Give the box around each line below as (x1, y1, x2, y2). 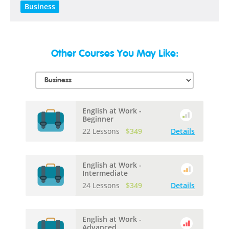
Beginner (82, 113, 113, 124)
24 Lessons (82, 180, 122, 190)
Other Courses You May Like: (51, 49, 178, 59)
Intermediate (82, 168, 128, 178)
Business (25, 2, 55, 11)
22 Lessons (82, 126, 122, 136)
